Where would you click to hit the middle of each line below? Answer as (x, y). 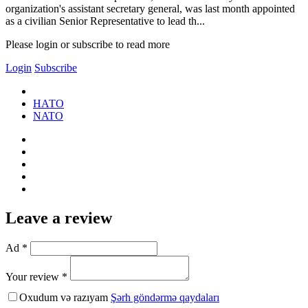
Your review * (36, 276)
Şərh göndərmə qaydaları (165, 297)
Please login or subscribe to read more (88, 44)
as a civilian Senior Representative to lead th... (105, 21)
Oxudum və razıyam (65, 297)
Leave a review (59, 218)
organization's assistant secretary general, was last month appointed (150, 8)
